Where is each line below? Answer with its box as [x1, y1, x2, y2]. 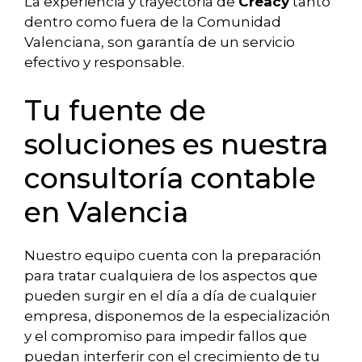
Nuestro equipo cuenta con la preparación [24, 246, 322, 263]
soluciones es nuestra [24, 126, 328, 162]
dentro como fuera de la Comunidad [24, 14, 281, 30]
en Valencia [24, 194, 188, 229]
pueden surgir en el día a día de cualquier [24, 287, 317, 304]
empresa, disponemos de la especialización [24, 307, 330, 324]
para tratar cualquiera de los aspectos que [24, 267, 318, 284]
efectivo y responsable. [24, 54, 184, 70]
